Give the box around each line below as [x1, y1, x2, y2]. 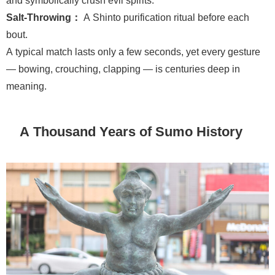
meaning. [6, 80, 47, 91]
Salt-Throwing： [6, 12, 81, 22]
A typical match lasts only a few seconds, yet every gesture [6, 46, 260, 56]
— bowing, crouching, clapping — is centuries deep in [6, 63, 240, 74]
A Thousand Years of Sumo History [20, 125, 243, 139]
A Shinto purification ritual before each [81, 12, 249, 22]
